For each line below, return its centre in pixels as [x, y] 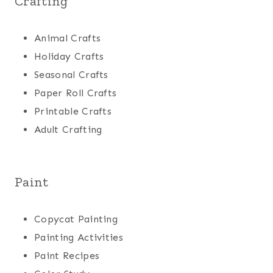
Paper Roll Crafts [76, 93]
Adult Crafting [68, 130]
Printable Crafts [73, 112]
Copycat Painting [76, 219]
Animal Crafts [68, 38]
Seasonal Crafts [71, 75]
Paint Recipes [67, 256]
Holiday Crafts [69, 57]
